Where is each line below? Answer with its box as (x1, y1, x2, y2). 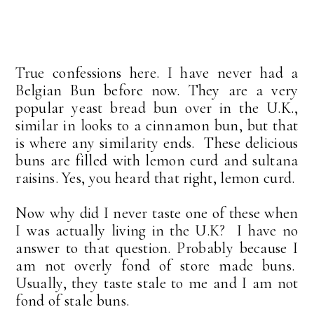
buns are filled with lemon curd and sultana (15, 151, 299, 170)
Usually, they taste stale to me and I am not (15, 274, 299, 293)
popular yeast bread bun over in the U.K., (15, 99, 299, 118)
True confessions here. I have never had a (15, 64, 299, 83)
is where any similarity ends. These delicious (15, 134, 299, 153)
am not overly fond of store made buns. (15, 257, 299, 275)
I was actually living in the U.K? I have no (15, 221, 299, 240)
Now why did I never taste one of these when (15, 204, 299, 223)
